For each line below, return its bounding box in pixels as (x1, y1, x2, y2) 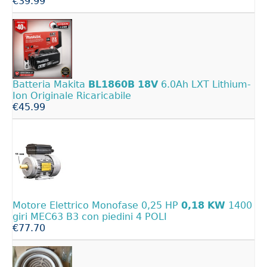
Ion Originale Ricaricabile (13, 90, 131, 102)
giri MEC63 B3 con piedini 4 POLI (13, 210, 167, 222)
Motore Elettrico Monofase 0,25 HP (13, 199, 181, 211)
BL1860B (88, 79, 135, 91)
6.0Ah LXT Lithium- (158, 79, 251, 91)
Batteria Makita (13, 79, 88, 91)
